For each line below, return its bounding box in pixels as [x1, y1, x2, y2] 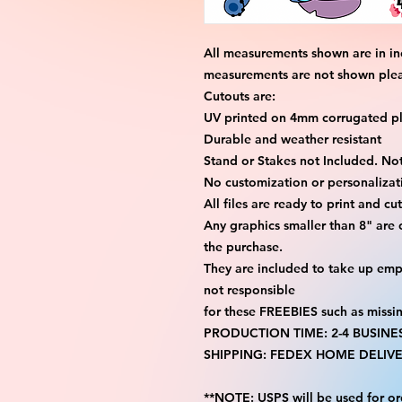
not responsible [204, 282, 295, 298]
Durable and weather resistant [204, 131, 381, 147]
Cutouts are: [204, 88, 275, 104]
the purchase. [204, 239, 283, 255]
